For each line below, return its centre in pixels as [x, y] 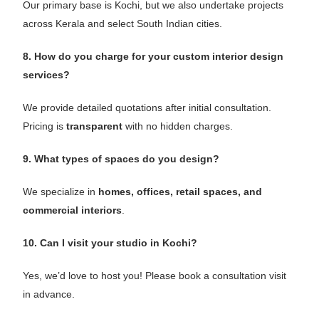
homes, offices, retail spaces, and [181, 191]
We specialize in [61, 191]
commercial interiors [73, 210]
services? [47, 74]
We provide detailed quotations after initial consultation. [147, 107]
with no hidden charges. [178, 126]
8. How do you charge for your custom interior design [153, 56]
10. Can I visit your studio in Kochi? [110, 242]
